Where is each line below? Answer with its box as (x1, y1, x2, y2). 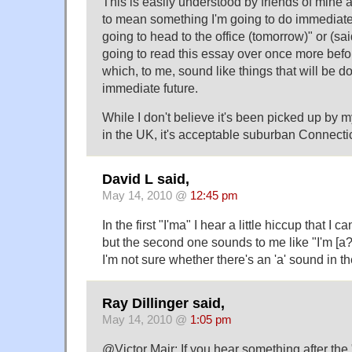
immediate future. (102, 81, 198, 96)
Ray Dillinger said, (102, 295, 225, 312)
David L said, (102, 170, 189, 187)
